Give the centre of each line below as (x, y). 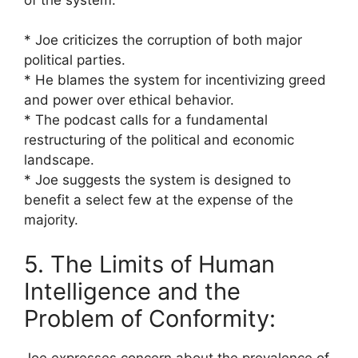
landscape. (59, 160)
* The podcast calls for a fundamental (146, 120)
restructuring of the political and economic (159, 140)
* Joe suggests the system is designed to (157, 180)
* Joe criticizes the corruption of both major (163, 40)
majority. (51, 220)
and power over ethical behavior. (129, 100)
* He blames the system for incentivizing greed (175, 80)
